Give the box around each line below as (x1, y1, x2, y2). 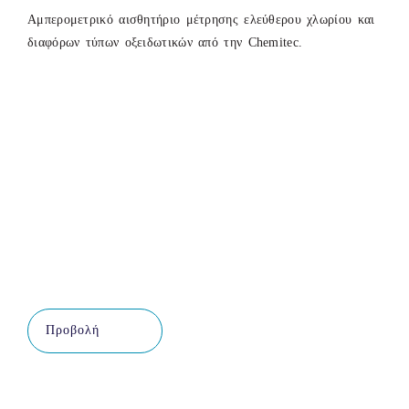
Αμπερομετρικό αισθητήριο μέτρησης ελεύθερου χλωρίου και (27, 12, 375, 26)
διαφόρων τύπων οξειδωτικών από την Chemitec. (27, 35, 303, 49)
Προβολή (46, 323, 100, 338)
